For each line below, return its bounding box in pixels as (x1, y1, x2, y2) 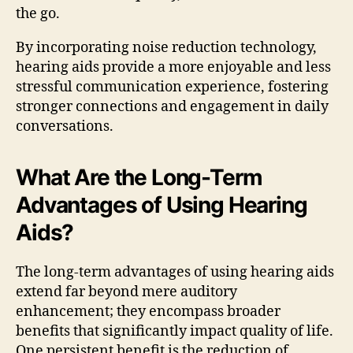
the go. (16, 4, 60, 23)
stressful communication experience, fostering (16, 77, 329, 96)
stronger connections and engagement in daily (16, 97, 329, 116)
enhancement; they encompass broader (16, 302, 281, 321)
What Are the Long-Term (16, 163, 262, 191)
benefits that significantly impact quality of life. (16, 321, 333, 340)
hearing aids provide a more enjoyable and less (16, 58, 331, 76)
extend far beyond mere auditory (16, 282, 237, 301)
